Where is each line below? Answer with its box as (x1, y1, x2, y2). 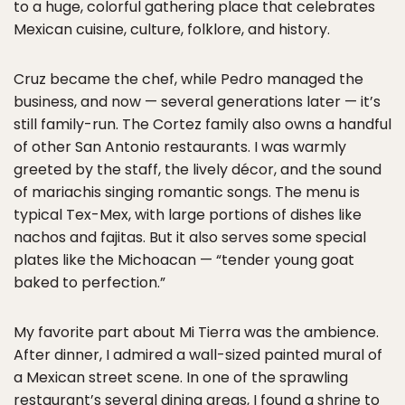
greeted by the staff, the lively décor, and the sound (14, 159, 381, 181)
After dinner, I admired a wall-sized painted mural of (14, 344, 382, 366)
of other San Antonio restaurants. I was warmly (14, 137, 346, 158)
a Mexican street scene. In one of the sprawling (14, 367, 348, 389)
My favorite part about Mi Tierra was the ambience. (14, 322, 379, 344)
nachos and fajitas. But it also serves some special (14, 227, 366, 249)
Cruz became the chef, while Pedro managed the (14, 69, 363, 90)
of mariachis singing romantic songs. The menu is (14, 182, 360, 203)
